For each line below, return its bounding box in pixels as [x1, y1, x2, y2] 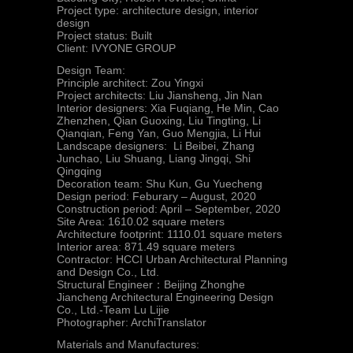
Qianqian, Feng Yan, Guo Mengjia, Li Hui [57, 127, 261, 139]
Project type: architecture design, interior [57, 4, 258, 17]
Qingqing [57, 165, 102, 177]
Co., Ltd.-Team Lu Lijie [57, 303, 169, 316]
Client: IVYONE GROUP [57, 42, 176, 54]
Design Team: [57, 64, 125, 76]
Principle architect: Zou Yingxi [57, 76, 203, 89]
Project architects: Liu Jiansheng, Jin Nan [57, 89, 262, 102]
